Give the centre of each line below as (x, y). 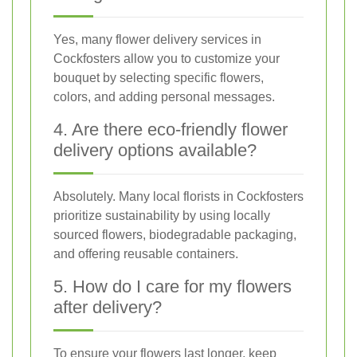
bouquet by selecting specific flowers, (159, 78)
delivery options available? (155, 151)
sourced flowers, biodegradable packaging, (175, 235)
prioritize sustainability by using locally (162, 216)
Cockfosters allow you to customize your (167, 59)
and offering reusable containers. (146, 254)
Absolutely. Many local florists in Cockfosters (178, 197)
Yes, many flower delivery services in (157, 40)
